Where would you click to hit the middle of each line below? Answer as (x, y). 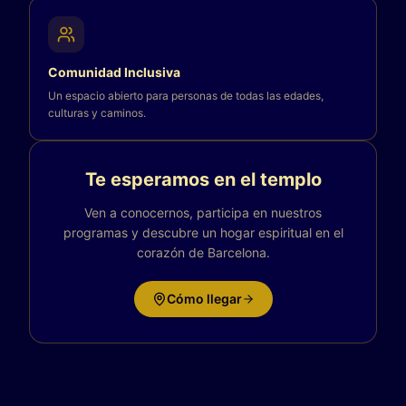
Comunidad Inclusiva (114, 72)
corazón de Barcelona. (203, 252)
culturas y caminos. (97, 113)
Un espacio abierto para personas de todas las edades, (186, 96)
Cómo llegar (204, 299)
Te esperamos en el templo (203, 179)
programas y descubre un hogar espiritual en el (203, 232)
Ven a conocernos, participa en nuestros (203, 213)
